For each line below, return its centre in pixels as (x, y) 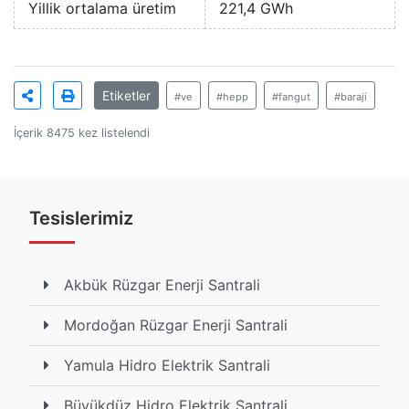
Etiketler (126, 96)
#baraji (351, 97)
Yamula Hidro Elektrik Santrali (167, 366)
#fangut (291, 97)
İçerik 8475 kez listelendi (82, 133)
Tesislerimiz (81, 219)
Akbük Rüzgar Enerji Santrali (162, 285)
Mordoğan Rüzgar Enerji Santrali (176, 325)
